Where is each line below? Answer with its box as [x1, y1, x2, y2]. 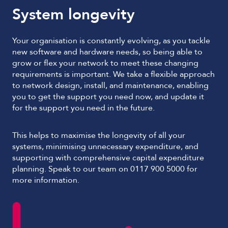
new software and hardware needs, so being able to [12, 46, 203, 58]
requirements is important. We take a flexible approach [12, 69, 215, 80]
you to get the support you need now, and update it [12, 91, 204, 102]
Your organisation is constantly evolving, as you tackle [12, 35, 210, 46]
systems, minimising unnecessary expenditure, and [12, 141, 198, 152]
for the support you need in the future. [12, 102, 155, 113]
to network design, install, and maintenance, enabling [12, 80, 209, 91]
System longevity [12, 4, 135, 25]
